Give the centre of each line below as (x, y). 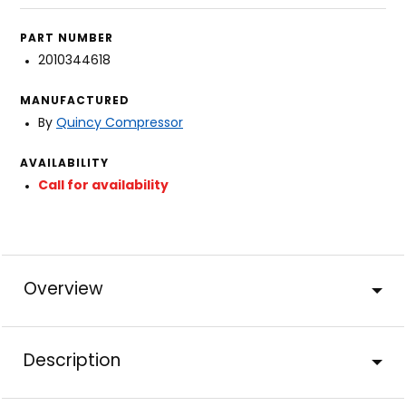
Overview (63, 290)
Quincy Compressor (120, 123)
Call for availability (103, 186)
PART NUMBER (67, 39)
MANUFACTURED (75, 101)
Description (72, 362)
